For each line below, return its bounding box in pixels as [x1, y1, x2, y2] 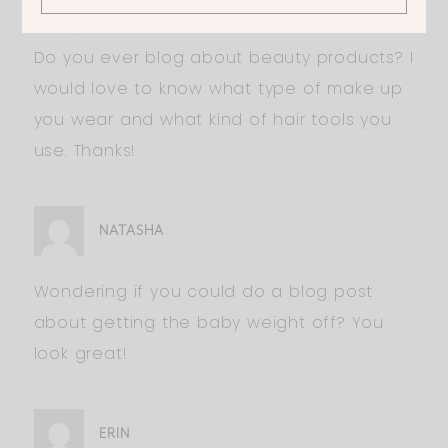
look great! [33, 341, 128, 365]
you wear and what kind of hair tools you [33, 107, 392, 131]
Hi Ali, [33, 14, 76, 38]
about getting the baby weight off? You [33, 310, 384, 334]
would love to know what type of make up [33, 76, 403, 100]
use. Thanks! [33, 138, 137, 162]
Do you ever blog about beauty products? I [33, 45, 414, 69]
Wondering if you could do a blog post [33, 279, 374, 303]
